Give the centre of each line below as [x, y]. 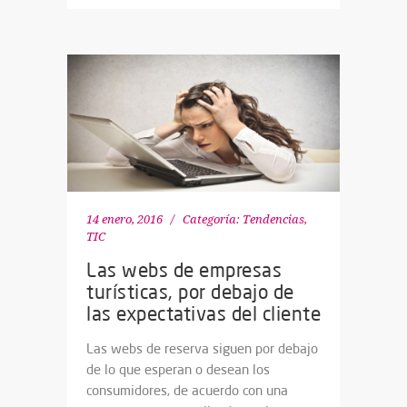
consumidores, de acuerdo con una [187, 390]
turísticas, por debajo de [190, 291]
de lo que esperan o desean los [178, 369]
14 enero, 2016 [124, 219]
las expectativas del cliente [203, 313]
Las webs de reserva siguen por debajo [202, 348]
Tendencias [273, 219]
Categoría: [211, 219]
